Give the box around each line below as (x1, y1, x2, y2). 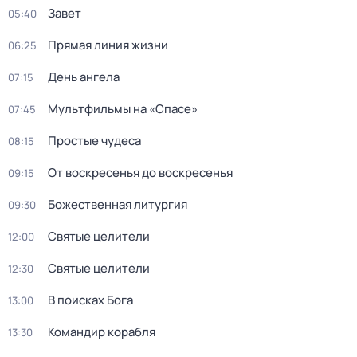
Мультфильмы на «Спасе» (48, 100, 198, 117)
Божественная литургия (48, 196, 187, 213)
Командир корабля (48, 324, 155, 340)
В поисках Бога (48, 292, 133, 308)
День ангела (48, 69, 120, 85)
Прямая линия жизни (48, 37, 168, 53)
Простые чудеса (48, 132, 141, 149)
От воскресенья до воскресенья (48, 164, 233, 181)
